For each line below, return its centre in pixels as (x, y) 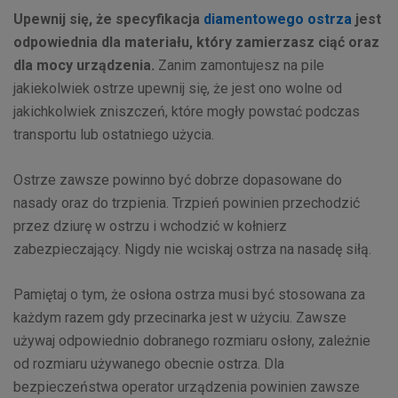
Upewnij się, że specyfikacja (108, 20)
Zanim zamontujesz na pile (239, 66)
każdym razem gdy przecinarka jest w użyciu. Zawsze (180, 318)
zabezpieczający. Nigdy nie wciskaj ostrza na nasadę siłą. (192, 250)
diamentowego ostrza (278, 20)
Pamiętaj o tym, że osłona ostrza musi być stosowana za (189, 295)
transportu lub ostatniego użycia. (114, 135)
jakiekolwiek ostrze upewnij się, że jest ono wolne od (178, 89)
